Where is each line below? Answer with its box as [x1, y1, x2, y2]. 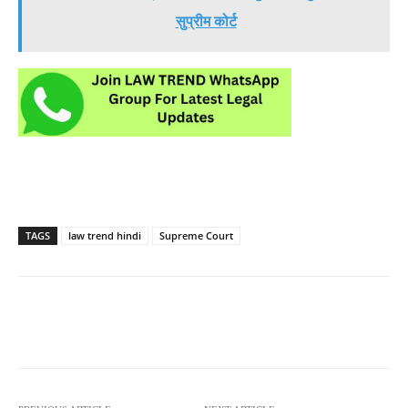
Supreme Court [159, 229, 233, 243]
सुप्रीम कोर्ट [175, 14, 237, 30]
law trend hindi [68, 229, 141, 243]
